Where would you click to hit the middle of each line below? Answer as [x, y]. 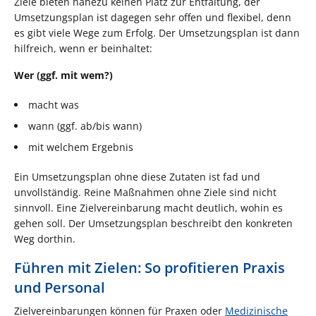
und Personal [60, 287]
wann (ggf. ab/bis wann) [85, 126]
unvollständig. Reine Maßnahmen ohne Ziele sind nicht [145, 192]
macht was [54, 104]
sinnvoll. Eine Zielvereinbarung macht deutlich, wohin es [148, 207]
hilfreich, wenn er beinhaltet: [83, 48]
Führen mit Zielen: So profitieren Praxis [150, 267]
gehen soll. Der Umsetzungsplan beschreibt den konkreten [153, 223]
